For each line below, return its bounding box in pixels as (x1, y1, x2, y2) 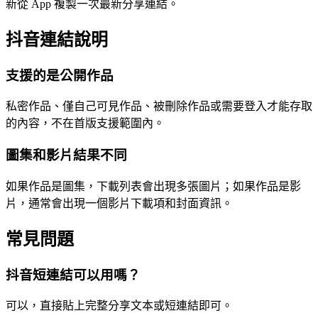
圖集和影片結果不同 (6, 148, 127, 163)
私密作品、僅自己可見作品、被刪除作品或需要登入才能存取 (6, 100, 312, 113)
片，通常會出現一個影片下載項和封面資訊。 (6, 197, 233, 209)
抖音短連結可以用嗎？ (6, 267, 141, 283)
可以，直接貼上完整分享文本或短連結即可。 (6, 300, 233, 312)
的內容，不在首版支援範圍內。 (6, 117, 165, 130)
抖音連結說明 (6, 30, 108, 49)
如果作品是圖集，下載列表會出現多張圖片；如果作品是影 (6, 180, 301, 192)
